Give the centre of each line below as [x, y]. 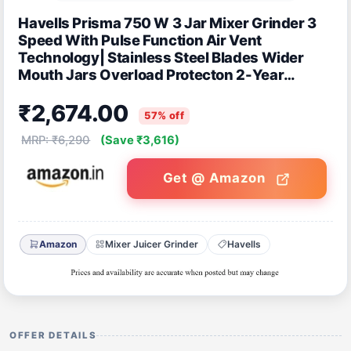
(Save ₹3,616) [140, 140]
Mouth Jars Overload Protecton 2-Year [151, 75]
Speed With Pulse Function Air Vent [140, 40]
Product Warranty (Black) [106, 92]
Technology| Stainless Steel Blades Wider [161, 58]
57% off [164, 115]
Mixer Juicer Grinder [152, 244]
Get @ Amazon [216, 178]
